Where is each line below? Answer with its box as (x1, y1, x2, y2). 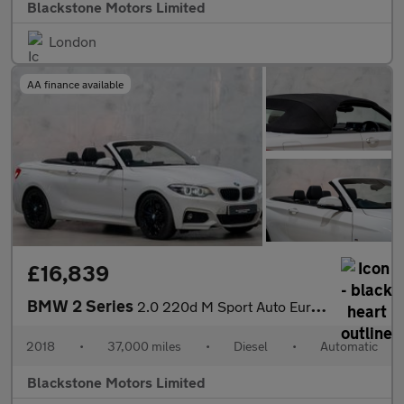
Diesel (234, 338, 268, 353)
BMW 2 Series (27, 296, 137, 316)
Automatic (320, 338, 378, 353)
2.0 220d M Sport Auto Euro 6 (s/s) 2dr (137, 298, 311, 315)
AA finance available (27, 78, 124, 91)
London (49, 32, 96, 50)
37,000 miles (107, 338, 181, 353)
